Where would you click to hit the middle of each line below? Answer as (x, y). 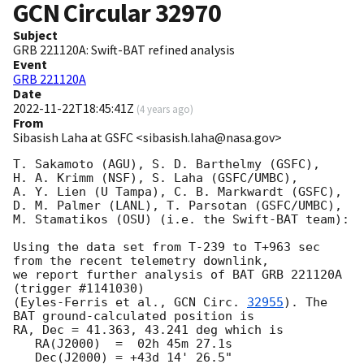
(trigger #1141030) (79, 289)
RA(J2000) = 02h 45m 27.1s (24, 344)
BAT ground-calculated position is (134, 316)
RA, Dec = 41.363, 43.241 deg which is (148, 330)
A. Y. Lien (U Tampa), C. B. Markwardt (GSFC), (178, 192)
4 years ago (165, 109)
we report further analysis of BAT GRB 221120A (178, 275)
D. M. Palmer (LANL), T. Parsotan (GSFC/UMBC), (178, 206)
